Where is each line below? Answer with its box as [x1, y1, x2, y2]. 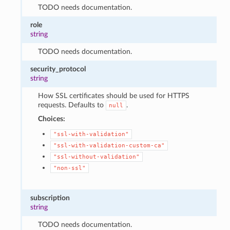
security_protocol [30, 65, 86, 73]
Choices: [37, 114, 65, 123]
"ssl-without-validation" [53, 153, 140, 160]
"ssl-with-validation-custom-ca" [53, 142, 165, 149]
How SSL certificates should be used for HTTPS [37, 91, 189, 100]
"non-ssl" [53, 164, 86, 171]
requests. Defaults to [37, 101, 106, 109]
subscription [30, 194, 70, 202]
